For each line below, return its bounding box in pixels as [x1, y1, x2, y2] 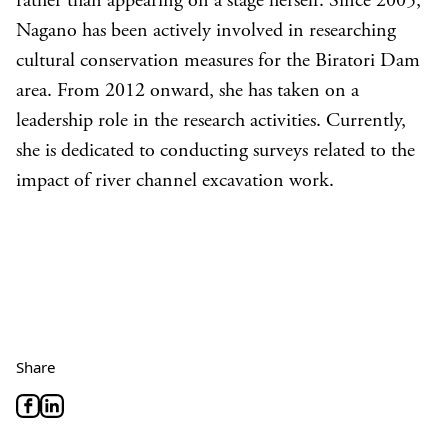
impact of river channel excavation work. [16, 171, 334, 192]
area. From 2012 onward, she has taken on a [16, 81, 359, 102]
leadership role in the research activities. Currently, [16, 111, 406, 132]
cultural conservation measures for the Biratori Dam [16, 51, 420, 72]
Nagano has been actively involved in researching [16, 21, 396, 42]
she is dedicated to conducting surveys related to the [16, 141, 415, 162]
